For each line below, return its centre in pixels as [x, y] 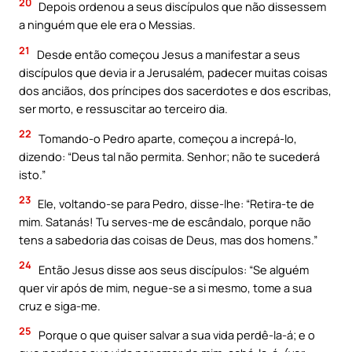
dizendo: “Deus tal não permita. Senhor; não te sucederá [169, 156]
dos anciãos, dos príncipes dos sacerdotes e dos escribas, [175, 90]
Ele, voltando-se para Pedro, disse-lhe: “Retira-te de [175, 204]
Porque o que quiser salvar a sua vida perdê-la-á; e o [176, 335]
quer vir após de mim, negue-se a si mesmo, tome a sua [165, 287]
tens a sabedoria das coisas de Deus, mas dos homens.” [168, 240]
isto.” [32, 174]
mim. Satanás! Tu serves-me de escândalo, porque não [165, 222]
